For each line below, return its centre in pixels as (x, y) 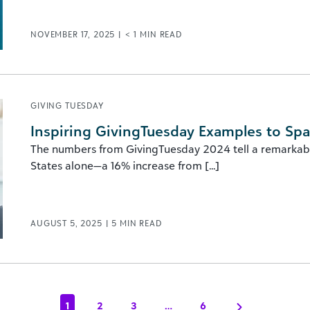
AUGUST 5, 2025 (68, 223)
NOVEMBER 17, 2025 (74, 34)
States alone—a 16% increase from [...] (125, 165)
